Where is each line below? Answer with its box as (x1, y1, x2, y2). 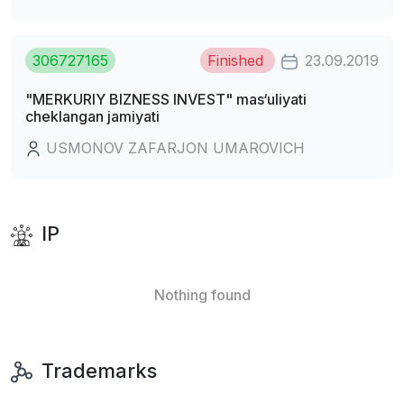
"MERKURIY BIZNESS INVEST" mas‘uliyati (25, 89, 307, 108)
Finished (207, 50, 268, 69)
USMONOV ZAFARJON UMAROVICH (41, 138, 305, 157)
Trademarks (36, 358, 157, 382)
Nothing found (153, 285, 251, 304)
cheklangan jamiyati (25, 106, 160, 125)
